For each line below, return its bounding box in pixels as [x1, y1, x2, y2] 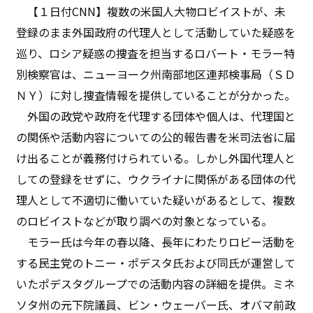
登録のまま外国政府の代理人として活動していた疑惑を [16, 23, 296, 41]
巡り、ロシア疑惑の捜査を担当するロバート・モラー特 [16, 44, 296, 61]
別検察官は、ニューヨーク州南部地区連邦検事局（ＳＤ [16, 65, 296, 82]
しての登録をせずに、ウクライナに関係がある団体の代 [16, 170, 296, 187]
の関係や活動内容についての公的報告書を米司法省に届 [16, 128, 296, 145]
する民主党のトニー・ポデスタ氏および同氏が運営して [16, 254, 296, 271]
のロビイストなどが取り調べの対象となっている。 [16, 212, 273, 229]
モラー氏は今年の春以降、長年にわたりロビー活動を [16, 233, 296, 250]
